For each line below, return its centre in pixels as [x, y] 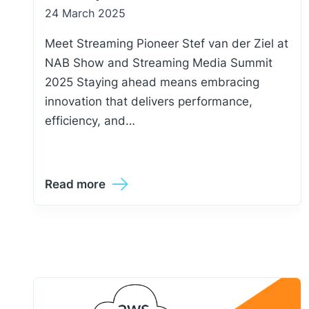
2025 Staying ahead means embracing [152, 82]
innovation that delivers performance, [149, 101]
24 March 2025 [85, 13]
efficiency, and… [90, 121]
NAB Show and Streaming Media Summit [159, 63]
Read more [75, 184]
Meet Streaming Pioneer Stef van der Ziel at [167, 43]
